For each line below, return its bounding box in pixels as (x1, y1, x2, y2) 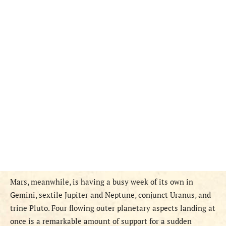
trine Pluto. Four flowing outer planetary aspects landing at (10, 203, 215, 213)
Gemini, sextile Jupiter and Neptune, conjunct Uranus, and (10, 190, 211, 200)
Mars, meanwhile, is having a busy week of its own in (10, 177, 193, 187)
